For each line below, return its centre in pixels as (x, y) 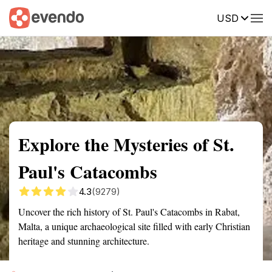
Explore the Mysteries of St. (126, 144)
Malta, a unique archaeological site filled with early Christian (134, 226)
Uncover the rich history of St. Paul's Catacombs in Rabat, (129, 212)
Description (193, 17)
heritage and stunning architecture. (84, 241)
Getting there (126, 17)
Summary (27, 17)
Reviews (251, 17)
